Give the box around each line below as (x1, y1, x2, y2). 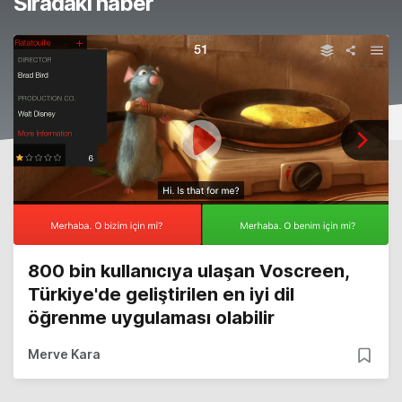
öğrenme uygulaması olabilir (28, 307, 275, 329)
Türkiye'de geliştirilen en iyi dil (28, 284, 294, 306)
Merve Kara (28, 346, 100, 363)
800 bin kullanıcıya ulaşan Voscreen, (28, 260, 349, 283)
